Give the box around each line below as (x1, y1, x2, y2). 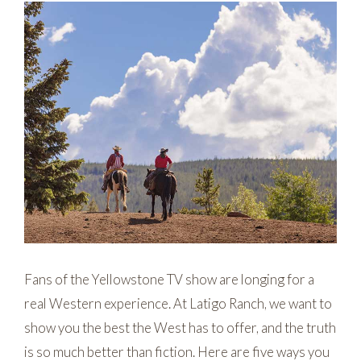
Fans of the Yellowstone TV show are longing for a (24, 270, 314, 288)
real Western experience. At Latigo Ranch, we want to (24, 294, 332, 312)
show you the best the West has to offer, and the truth (24, 318, 336, 336)
